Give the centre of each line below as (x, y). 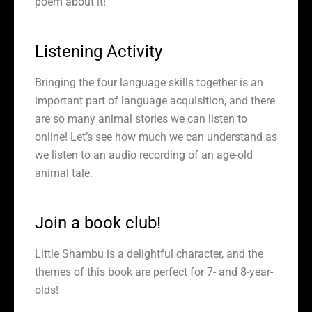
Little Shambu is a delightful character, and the (149, 254)
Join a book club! (98, 223)
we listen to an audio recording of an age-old (144, 155)
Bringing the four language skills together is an (149, 83)
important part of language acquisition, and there (155, 101)
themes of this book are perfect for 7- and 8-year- (154, 272)
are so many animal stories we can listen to (141, 119)
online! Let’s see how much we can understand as (156, 137)
